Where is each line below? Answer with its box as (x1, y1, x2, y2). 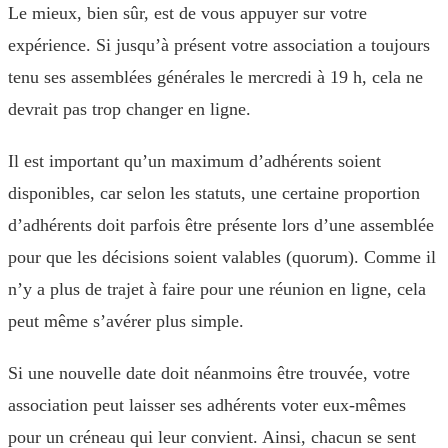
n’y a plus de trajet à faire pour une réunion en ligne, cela (8, 279, 426, 299)
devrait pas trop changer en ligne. (8, 99, 251, 119)
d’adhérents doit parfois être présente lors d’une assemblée (8, 215, 434, 235)
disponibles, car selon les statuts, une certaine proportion (8, 183, 420, 203)
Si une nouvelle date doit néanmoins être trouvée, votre (8, 363, 410, 383)
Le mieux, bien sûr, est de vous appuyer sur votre (8, 3, 367, 23)
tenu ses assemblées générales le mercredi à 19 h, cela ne (8, 67, 423, 87)
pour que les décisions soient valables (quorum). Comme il (8, 247, 436, 267)
